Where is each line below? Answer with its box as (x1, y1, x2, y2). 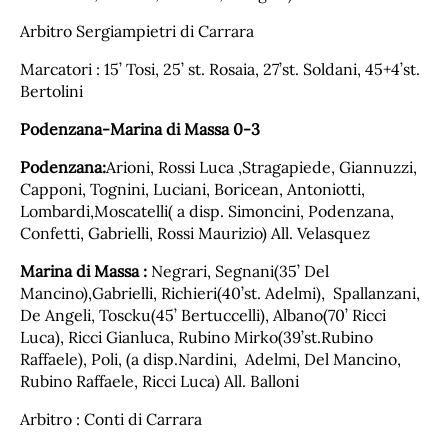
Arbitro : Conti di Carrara (20, 408, 202, 429)
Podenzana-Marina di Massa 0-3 (20, 118, 260, 139)
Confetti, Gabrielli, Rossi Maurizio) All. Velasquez (20, 222, 374, 243)
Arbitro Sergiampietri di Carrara (20, 20, 254, 41)
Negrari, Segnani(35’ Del (151, 260, 329, 281)
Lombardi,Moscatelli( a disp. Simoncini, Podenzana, (20, 200, 394, 221)
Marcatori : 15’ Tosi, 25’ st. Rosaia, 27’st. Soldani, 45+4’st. (20, 58, 420, 79)
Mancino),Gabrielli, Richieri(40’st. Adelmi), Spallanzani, (20, 282, 420, 303)
